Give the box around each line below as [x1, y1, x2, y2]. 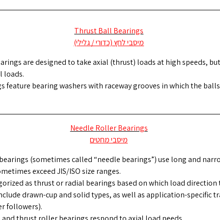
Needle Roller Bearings [70, 122, 148, 133]
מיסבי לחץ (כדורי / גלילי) [74, 37, 144, 48]
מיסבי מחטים [90, 134, 128, 145]
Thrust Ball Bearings [74, 25, 144, 36]
